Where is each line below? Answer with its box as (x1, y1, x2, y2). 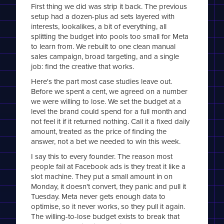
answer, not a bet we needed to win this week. (31, 136, 181, 147)
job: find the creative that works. (31, 61, 134, 72)
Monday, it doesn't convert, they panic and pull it (31, 181, 186, 192)
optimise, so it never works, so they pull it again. (31, 201, 185, 212)
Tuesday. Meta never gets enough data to (31, 191, 166, 202)
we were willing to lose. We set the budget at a (31, 96, 181, 107)
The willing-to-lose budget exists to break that (31, 211, 180, 222)
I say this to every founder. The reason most (31, 151, 173, 162)
